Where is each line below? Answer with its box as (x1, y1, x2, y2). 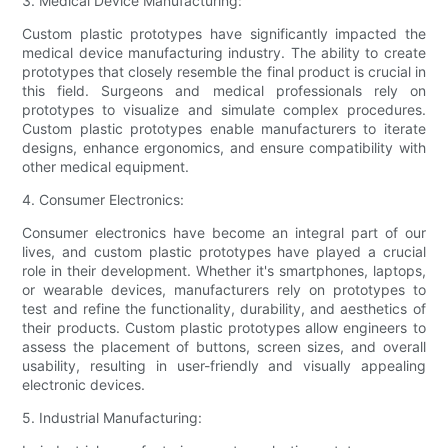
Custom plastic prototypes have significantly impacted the (22, 25, 426, 43)
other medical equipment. (22, 158, 190, 176)
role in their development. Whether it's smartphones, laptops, (22, 262, 426, 280)
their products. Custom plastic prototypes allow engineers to (22, 319, 426, 337)
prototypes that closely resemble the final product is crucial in (22, 63, 426, 81)
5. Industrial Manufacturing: (22, 409, 203, 427)
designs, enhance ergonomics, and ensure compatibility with (22, 139, 426, 157)
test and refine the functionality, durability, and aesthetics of (22, 300, 426, 318)
